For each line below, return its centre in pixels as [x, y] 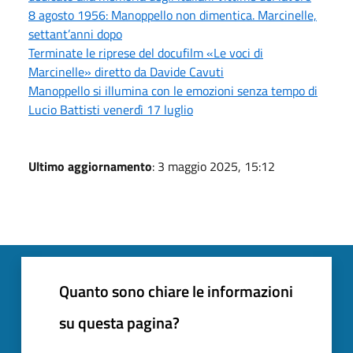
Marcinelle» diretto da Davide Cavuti [126, 71]
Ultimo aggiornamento [90, 166]
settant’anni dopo [75, 33]
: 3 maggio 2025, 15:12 [214, 166]
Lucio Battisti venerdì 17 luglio [111, 109]
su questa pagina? [119, 322]
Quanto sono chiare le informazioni [176, 291]
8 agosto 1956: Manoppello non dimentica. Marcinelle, [173, 15]
